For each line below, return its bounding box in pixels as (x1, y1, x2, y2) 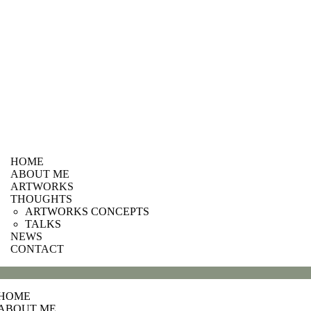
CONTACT (10, 243, 64, 255)
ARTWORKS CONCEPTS (24, 205, 149, 217)
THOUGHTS (10, 193, 72, 205)
